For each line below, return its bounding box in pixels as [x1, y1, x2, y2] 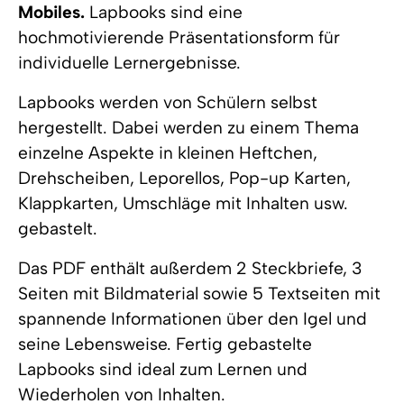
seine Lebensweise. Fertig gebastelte [18, 334, 312, 355]
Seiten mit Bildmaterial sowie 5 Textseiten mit [18, 283, 381, 305]
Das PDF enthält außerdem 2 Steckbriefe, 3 [18, 258, 363, 280]
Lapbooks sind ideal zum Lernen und [18, 359, 308, 381]
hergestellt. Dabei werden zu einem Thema [18, 117, 359, 139]
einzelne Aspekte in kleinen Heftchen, [18, 142, 317, 164]
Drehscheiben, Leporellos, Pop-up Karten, [18, 168, 351, 189]
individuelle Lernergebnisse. [18, 52, 245, 74]
